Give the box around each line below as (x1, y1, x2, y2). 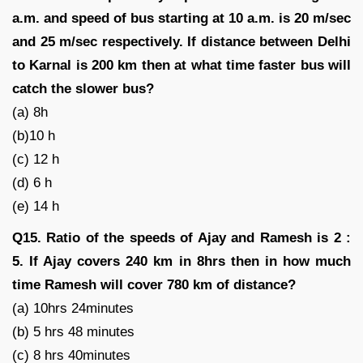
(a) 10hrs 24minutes (12, 300, 134, 316)
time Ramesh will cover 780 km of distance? (12, 276, 296, 293)
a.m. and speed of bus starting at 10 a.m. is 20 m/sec (12, 10, 351, 26)
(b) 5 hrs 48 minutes (12, 323, 135, 340)
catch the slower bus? (12, 80, 154, 96)
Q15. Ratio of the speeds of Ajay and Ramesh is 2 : (12, 229, 351, 246)
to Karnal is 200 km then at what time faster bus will (12, 57, 351, 73)
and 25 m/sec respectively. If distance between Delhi (12, 33, 351, 49)
